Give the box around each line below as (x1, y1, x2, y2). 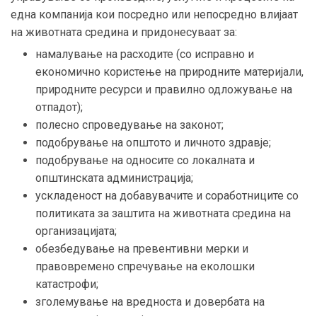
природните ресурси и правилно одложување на (35, 82, 292, 96)
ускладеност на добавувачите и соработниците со (35, 188, 299, 202)
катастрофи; (35, 277, 98, 291)
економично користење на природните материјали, (35, 64, 304, 79)
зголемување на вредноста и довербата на (35, 294, 267, 309)
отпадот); (35, 100, 83, 114)
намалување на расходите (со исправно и (35, 47, 254, 61)
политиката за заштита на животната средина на (35, 206, 291, 220)
